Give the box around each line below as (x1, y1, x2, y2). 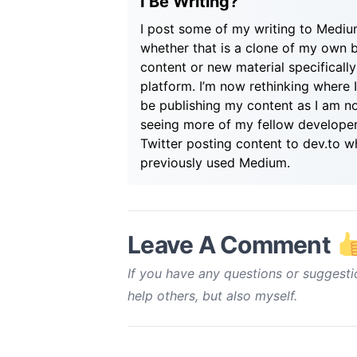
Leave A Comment (127, 230, 335, 259)
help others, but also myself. (127, 288, 297, 304)
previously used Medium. (140, 155, 290, 171)
